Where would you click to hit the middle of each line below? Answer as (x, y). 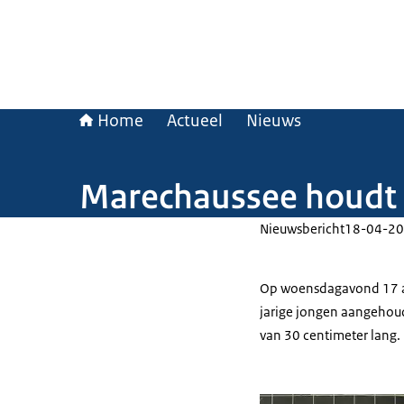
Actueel (195, 121)
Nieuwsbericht (302, 229)
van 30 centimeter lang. (330, 335)
